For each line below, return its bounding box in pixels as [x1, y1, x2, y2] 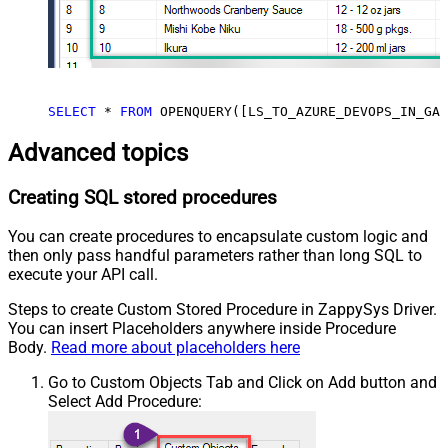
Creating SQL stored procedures [8, 186, 277, 209]
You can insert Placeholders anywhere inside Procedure [8, 319, 396, 339]
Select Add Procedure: [48, 392, 202, 412]
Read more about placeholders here [51, 338, 300, 358]
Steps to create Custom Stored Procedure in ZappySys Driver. [8, 300, 437, 320]
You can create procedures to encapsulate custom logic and [8, 227, 428, 247]
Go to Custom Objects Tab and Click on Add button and [48, 373, 437, 393]
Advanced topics [8, 138, 188, 167]
